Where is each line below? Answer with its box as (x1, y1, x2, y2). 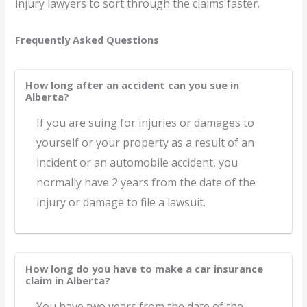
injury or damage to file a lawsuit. (36, 194, 206, 210)
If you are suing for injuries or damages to (36, 114, 255, 130)
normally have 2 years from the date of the (36, 174, 256, 190)
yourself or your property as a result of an (36, 134, 255, 150)
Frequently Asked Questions (15, 33, 160, 47)
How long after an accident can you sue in (25, 78, 240, 93)
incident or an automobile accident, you (36, 154, 238, 170)
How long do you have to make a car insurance (25, 262, 264, 276)
